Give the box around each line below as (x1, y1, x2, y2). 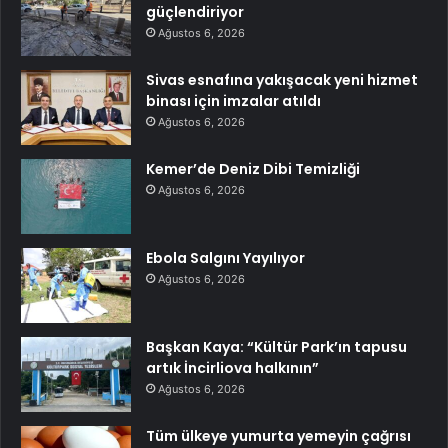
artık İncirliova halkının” (146, 357, 319, 378)
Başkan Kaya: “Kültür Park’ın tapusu (146, 336, 407, 357)
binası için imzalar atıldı (146, 90, 321, 111)
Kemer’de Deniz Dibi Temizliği (146, 158, 360, 179)
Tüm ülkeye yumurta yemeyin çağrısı (146, 425, 411, 446)
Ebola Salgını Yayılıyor (146, 247, 305, 268)
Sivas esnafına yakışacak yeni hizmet (146, 69, 418, 90)
